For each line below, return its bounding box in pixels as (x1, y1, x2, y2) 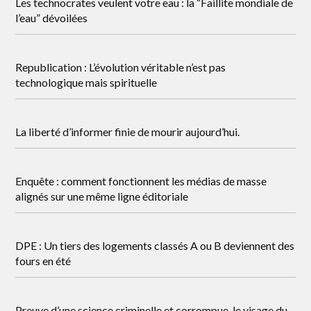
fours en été (15, 254, 72, 267)
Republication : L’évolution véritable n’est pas (15, 60, 226, 74)
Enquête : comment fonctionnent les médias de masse (15, 174, 267, 187)
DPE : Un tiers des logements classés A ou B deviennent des (15, 239, 295, 252)
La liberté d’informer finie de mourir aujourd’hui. (15, 125, 240, 138)
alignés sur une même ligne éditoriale (15, 190, 189, 203)
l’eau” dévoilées (15, 11, 88, 24)
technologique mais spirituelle (15, 76, 158, 89)
